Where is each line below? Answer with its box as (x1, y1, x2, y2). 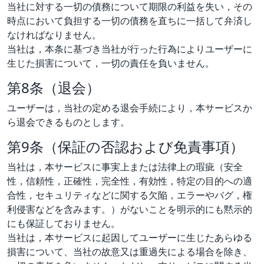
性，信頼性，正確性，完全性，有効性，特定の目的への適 (7, 174, 252, 187)
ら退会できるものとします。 (7, 115, 130, 128)
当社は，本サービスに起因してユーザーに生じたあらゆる (7, 230, 252, 244)
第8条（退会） (7, 77, 100, 97)
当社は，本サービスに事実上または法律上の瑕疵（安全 (7, 160, 243, 173)
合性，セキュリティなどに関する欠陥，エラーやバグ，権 (7, 188, 252, 202)
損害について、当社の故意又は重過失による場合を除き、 (7, 245, 252, 258)
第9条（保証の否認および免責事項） (7, 136, 244, 156)
